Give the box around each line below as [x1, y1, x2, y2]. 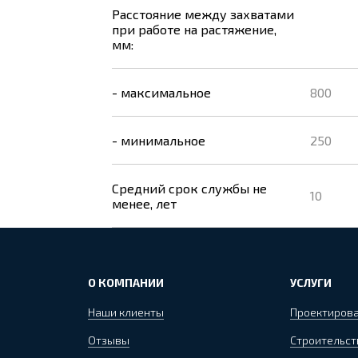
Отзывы [88, 333, 129, 347]
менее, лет [112, 196, 177, 211]
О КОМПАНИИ [88, 276, 164, 289]
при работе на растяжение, [112, 22, 276, 37]
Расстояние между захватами [112, 6, 294, 22]
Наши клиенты [88, 305, 164, 319]
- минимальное [112, 133, 205, 148]
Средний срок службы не [112, 181, 267, 196]
